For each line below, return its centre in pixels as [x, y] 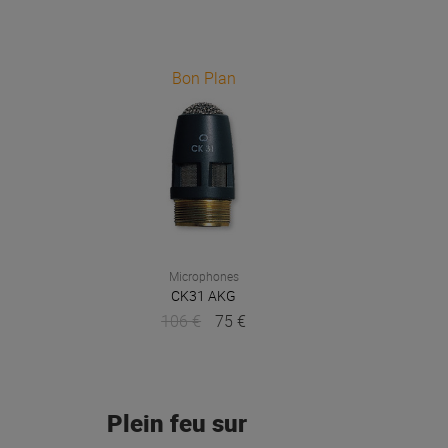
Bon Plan [203, 77]
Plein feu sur [177, 422]
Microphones [203, 276]
